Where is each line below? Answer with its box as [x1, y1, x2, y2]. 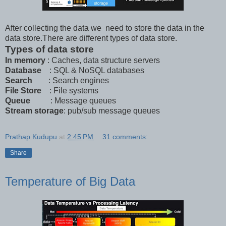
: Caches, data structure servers [45, 55, 160, 65]
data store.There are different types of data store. [5, 33, 177, 42]
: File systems [41, 86, 98, 95]
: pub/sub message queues [64, 106, 160, 115]
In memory [5, 55, 45, 65]
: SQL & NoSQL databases [49, 66, 144, 75]
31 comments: [102, 132, 148, 141]
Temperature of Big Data [5, 174, 135, 188]
